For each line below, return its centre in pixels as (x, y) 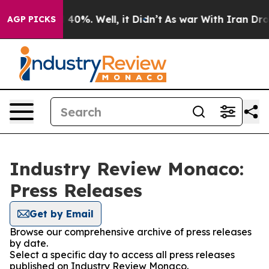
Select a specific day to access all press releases (122, 255)
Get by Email (62, 214)
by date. (29, 243)
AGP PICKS (32, 19)
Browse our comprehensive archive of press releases (131, 232)
